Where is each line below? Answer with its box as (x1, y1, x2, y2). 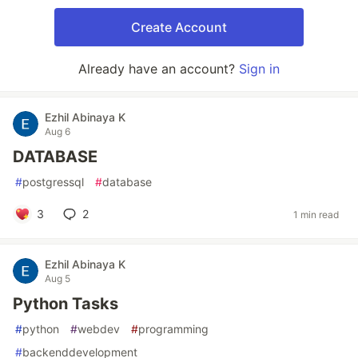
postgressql (22, 175, 84, 189)
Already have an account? (78, 61, 239, 77)
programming (138, 322, 209, 336)
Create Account (131, 19, 227, 35)
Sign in (239, 61, 280, 77)
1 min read (293, 208, 339, 221)
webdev (78, 322, 120, 336)
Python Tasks (13, 294, 118, 313)
